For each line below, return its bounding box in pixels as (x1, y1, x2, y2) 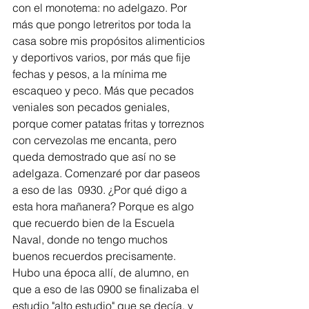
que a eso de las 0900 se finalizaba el (12, 282, 202, 296)
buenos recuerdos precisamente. (12, 249, 179, 263)
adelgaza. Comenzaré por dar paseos (12, 166, 203, 180)
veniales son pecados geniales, (12, 100, 172, 114)
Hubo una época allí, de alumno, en (12, 266, 192, 279)
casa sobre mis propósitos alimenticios (12, 34, 208, 48)
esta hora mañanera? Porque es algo (12, 199, 197, 213)
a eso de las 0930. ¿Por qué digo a (12, 183, 190, 197)
